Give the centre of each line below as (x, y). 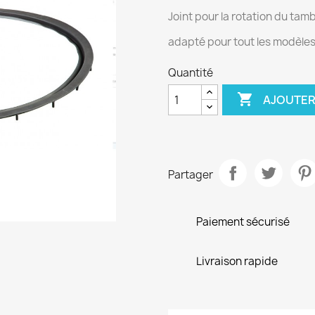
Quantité (191, 73)
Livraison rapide (237, 261)
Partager (191, 174)
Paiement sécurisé (243, 222)
